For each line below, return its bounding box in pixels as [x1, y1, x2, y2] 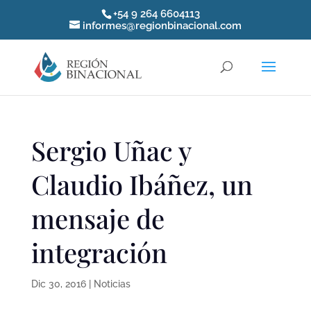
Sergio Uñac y [31, 133, 191, 168]
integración [31, 235, 167, 270]
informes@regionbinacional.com [82, 19, 242, 33]
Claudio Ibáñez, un [31, 167, 253, 202]
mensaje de [31, 201, 165, 236]
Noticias [93, 278, 131, 289]
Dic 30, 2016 [31, 278, 86, 289]
